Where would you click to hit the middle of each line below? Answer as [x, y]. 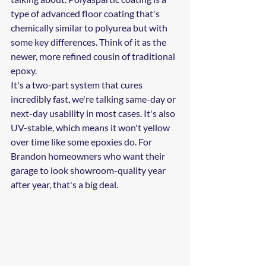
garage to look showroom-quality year [89, 170]
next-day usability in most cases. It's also [94, 113]
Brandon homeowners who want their [89, 156]
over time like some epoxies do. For [82, 142]
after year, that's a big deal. [64, 184]
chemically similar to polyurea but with [90, 28]
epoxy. [24, 70]
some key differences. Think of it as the [89, 42]
